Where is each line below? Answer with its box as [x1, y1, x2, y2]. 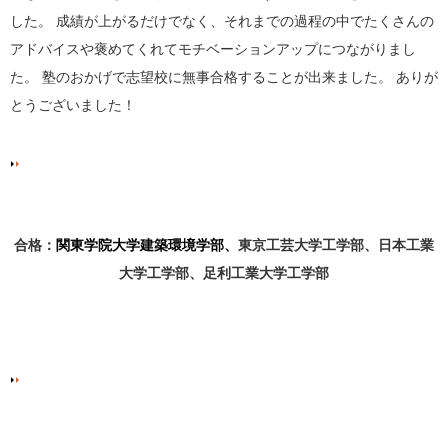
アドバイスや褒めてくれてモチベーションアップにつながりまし [10, 40, 416, 57]
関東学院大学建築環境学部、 [56, 236, 238, 253]
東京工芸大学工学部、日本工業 [238, 236, 434, 253]
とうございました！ [10, 96, 136, 113]
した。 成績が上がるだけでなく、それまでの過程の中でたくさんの [10, 12, 434, 29]
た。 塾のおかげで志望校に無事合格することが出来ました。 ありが [10, 68, 438, 85]
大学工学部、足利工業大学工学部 [119, 264, 329, 281]
